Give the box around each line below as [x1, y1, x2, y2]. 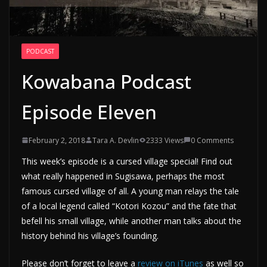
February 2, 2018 [29, 135, 85, 145]
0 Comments [191, 135, 234, 145]
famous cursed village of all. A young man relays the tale [21, 185, 239, 197]
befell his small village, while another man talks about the [21, 215, 241, 226]
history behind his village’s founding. [21, 229, 159, 241]
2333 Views [146, 135, 184, 145]
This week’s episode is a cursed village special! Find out [21, 155, 232, 167]
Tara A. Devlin [92, 135, 139, 145]
